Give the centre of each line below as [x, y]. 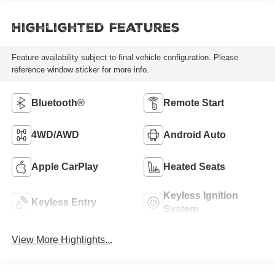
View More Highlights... [62, 239]
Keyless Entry [64, 202]
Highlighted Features [95, 28]
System [181, 209]
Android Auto [195, 134]
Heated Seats [194, 166]
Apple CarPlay [64, 166]
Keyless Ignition [201, 195]
